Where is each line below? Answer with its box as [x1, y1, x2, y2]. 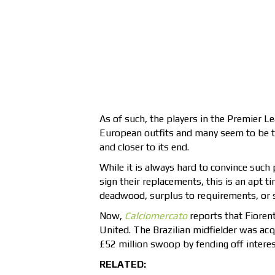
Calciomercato [125, 210, 187, 222]
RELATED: [99, 258, 146, 271]
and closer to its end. [99, 141, 189, 153]
